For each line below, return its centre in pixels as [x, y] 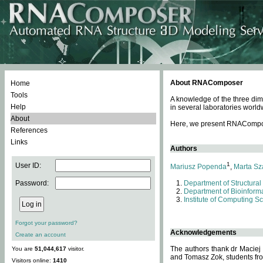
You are [23, 249]
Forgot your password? [46, 223]
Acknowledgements [203, 232]
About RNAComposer [207, 83]
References [29, 130]
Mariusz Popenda [198, 167]
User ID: [28, 166]
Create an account [41, 235]
